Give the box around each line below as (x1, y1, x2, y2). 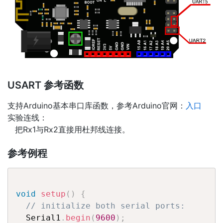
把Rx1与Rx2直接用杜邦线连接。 (7, 124, 130, 134)
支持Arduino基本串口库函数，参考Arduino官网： (7, 100, 186, 111)
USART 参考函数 (7, 79, 84, 91)
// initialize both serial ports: (26, 201, 185, 211)
